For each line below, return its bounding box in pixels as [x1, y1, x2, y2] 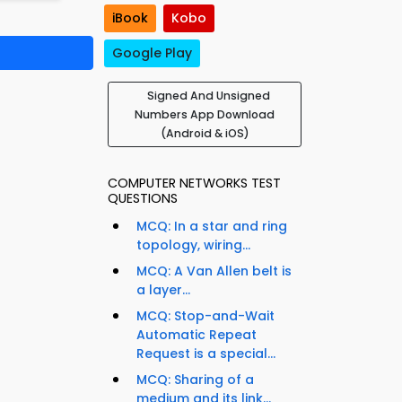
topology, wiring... [136, 236, 250, 255]
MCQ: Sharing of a [136, 371, 254, 389]
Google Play [112, 44, 192, 63]
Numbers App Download [135, 107, 275, 123]
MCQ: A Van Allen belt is [136, 262, 292, 281]
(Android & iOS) [160, 126, 249, 142]
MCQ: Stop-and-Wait [136, 307, 275, 326]
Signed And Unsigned [146, 88, 270, 104]
